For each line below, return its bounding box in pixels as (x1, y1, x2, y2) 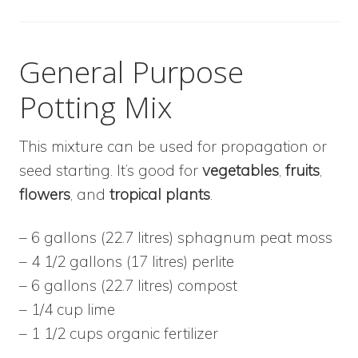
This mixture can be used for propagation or (19, 136, 327, 156)
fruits (285, 160, 320, 180)
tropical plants (109, 184, 210, 204)
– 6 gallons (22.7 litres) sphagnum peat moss (19, 227, 332, 247)
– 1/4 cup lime (19, 299, 115, 319)
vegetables (202, 160, 279, 180)
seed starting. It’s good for (19, 160, 202, 180)
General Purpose (19, 50, 244, 92)
